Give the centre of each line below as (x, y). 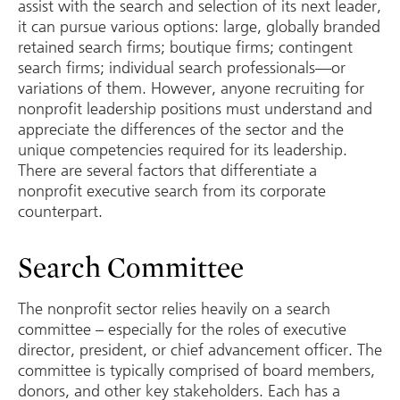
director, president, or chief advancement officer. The (200, 350)
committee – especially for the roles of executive (182, 329)
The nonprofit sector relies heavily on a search (174, 308)
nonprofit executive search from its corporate (172, 191)
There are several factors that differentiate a (167, 170)
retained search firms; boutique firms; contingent (185, 47)
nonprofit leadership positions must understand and (195, 108)
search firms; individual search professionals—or (182, 67)
